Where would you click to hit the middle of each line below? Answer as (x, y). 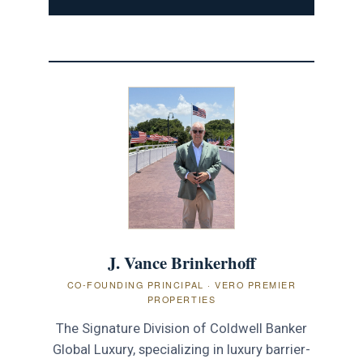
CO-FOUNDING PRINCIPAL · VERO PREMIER (181, 284)
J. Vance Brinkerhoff (181, 262)
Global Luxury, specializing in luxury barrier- (181, 349)
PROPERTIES (181, 299)
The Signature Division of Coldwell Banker (181, 328)
